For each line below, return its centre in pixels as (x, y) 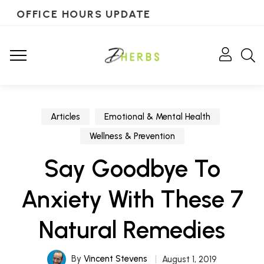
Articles (65, 117)
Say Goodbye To (132, 169)
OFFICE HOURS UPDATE (82, 14)
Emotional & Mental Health (157, 117)
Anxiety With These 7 (132, 199)
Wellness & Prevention (132, 136)
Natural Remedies (132, 230)
